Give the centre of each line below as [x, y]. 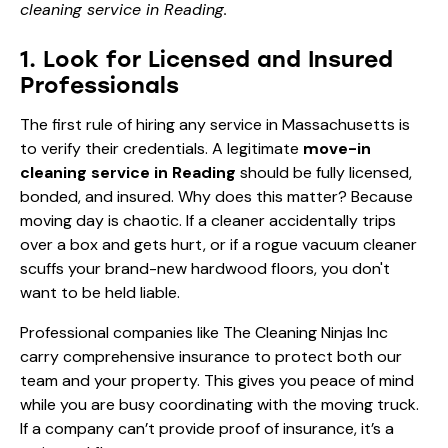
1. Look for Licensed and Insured [206, 59]
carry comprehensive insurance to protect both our [211, 356]
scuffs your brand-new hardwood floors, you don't [205, 268]
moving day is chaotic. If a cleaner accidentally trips [208, 220]
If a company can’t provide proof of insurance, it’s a [207, 428]
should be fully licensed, [324, 172]
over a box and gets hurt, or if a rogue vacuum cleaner [218, 244]
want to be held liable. [100, 292]
